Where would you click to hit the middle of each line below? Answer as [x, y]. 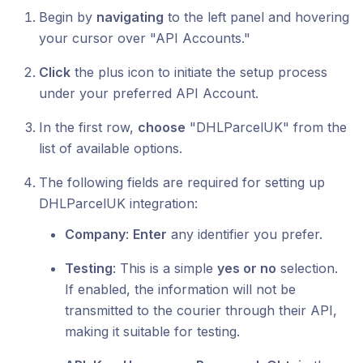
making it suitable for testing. [152, 331]
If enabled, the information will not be [180, 289]
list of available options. [111, 148]
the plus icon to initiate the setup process [199, 72]
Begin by [68, 17]
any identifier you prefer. [245, 234]
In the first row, [88, 127]
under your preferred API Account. [149, 93]
